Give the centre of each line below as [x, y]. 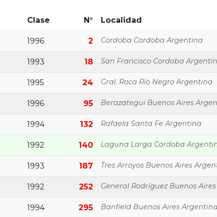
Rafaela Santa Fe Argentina [151, 124]
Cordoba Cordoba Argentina [152, 40]
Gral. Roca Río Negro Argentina [157, 82]
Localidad [121, 20]
